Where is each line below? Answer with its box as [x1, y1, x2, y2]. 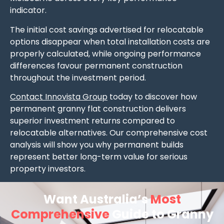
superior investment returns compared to [10, 114, 175, 126]
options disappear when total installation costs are [10, 35, 210, 47]
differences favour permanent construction [10, 59, 182, 71]
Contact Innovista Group [10, 90, 107, 102]
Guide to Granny [109, 206, 213, 223]
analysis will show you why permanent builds [10, 138, 183, 150]
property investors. [10, 162, 85, 174]
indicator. [10, 4, 46, 16]
